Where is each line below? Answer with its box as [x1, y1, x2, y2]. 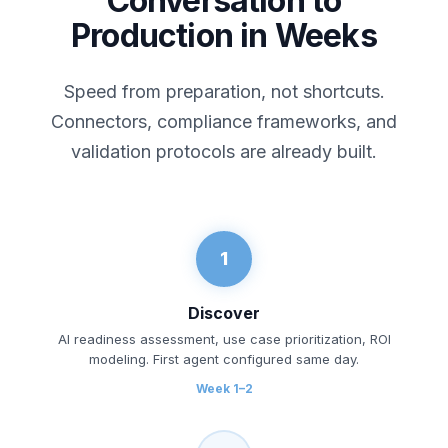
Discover [188, 302, 260, 323]
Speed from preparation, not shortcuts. [63, 80, 385, 102]
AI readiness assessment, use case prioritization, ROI [57, 330, 391, 347]
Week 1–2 [195, 380, 253, 396]
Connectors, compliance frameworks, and [51, 110, 397, 132]
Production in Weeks [71, 15, 377, 55]
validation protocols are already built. [71, 140, 377, 162]
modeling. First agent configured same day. [89, 350, 359, 367]
